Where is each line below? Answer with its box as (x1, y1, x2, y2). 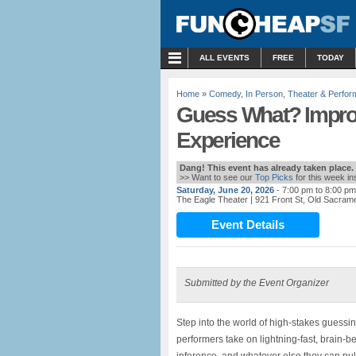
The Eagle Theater (176, 195, 248, 204)
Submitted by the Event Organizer (184, 277, 329, 288)
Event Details (211, 218, 284, 231)
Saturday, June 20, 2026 (176, 185, 274, 195)
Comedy (209, 89, 241, 99)
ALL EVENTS (199, 53, 250, 62)
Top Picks (255, 172, 293, 182)
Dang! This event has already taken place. (180, 163, 354, 172)
